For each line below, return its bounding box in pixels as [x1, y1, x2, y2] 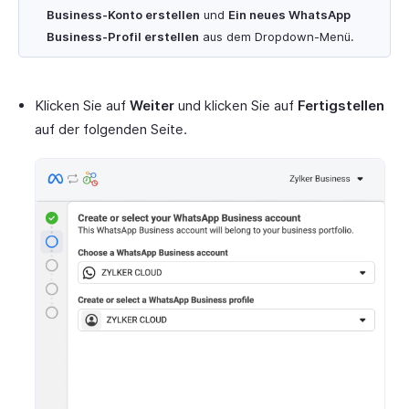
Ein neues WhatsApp [228, 7, 351, 23]
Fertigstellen [298, 97, 384, 115]
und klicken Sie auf [174, 97, 298, 115]
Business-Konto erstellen [47, 7, 200, 23]
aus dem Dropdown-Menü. [199, 29, 354, 45]
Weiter [130, 97, 174, 115]
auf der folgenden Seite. [35, 121, 187, 139]
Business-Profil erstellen [47, 29, 199, 45]
